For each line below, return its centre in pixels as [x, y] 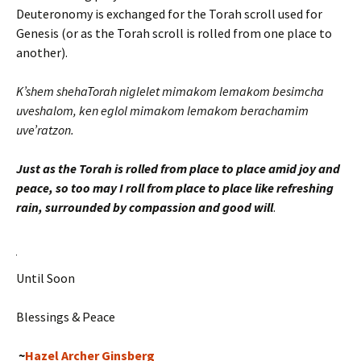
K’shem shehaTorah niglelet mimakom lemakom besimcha [170, 91]
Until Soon [46, 278]
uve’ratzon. [45, 129]
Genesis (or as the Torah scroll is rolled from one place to [174, 33]
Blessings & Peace [66, 316]
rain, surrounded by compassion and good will [145, 207]
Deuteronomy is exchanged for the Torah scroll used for [169, 13]
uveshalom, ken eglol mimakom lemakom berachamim [162, 110]
